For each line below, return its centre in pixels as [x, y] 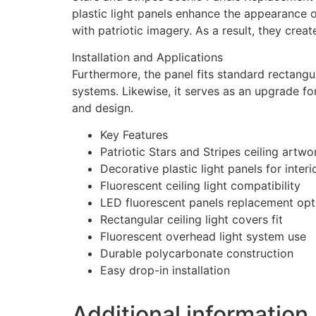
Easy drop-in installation [165, 271]
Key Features [134, 135]
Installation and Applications [147, 57]
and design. [103, 108]
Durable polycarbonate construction [197, 254]
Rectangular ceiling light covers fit [192, 220]
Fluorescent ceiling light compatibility [200, 186]
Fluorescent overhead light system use [203, 237]
